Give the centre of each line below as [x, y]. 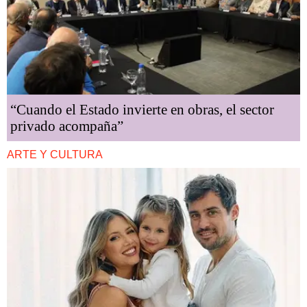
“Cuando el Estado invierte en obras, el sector [142, 110]
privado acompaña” [67, 126]
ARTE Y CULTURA [55, 155]
